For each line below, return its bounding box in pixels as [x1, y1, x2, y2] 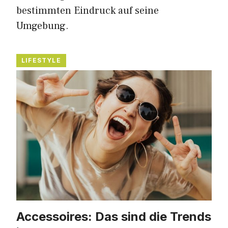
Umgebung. [16, 19, 69, 33]
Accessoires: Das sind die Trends [16, 209, 211, 224]
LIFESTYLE [21, 56, 61, 64]
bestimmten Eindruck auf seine [16, 4, 159, 17]
